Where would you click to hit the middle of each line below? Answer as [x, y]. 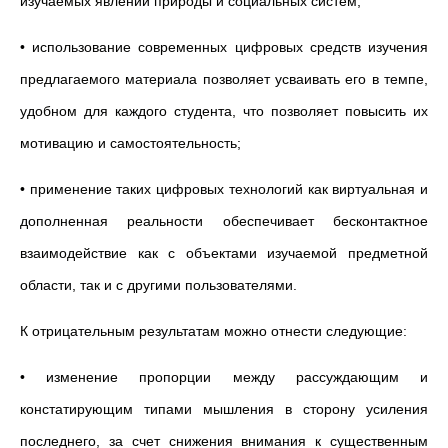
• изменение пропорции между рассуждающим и [224, 377]
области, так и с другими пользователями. [158, 285]
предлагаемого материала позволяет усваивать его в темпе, [224, 79]
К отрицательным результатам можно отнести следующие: [213, 331]
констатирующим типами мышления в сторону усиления [224, 409]
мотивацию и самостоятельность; [130, 143]
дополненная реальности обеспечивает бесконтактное [224, 221]
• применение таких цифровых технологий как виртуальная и [224, 189]
